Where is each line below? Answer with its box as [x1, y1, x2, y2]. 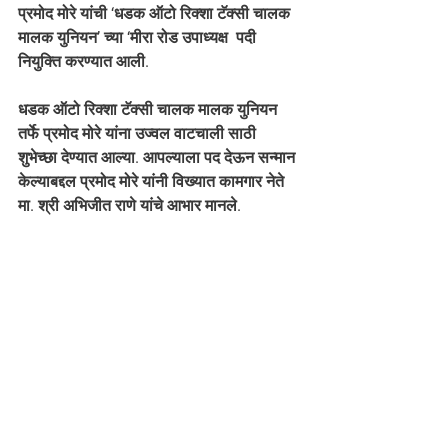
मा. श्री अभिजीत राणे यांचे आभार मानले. [18, 196, 241, 215]
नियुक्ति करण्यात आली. [18, 52, 149, 71]
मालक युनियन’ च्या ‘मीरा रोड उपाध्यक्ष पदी [18, 28, 260, 47]
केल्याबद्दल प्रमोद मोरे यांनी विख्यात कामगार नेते [18, 172, 288, 191]
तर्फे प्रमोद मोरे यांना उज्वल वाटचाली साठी [18, 124, 260, 143]
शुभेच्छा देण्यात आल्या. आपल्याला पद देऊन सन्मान [18, 148, 299, 167]
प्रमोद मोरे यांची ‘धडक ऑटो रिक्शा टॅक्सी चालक [18, 4, 294, 23]
